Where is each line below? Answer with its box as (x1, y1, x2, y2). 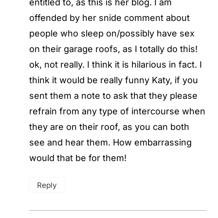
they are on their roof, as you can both (29, 121, 189, 132)
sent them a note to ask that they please (29, 90, 198, 101)
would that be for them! (29, 152, 127, 163)
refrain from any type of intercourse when (29, 106, 205, 116)
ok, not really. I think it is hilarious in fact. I (29, 59, 202, 70)
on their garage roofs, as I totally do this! (29, 43, 198, 54)
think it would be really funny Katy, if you (29, 74, 198, 85)
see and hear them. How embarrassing (29, 137, 192, 147)
